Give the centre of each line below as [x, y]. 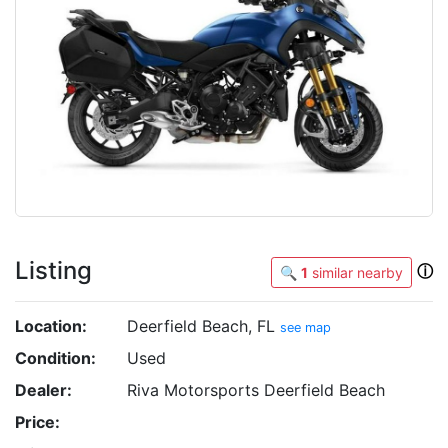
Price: [37, 422]
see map [305, 327]
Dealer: [43, 390]
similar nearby [355, 272]
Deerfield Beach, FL [203, 326]
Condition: [55, 358]
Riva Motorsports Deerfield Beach [256, 390]
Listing [53, 270]
